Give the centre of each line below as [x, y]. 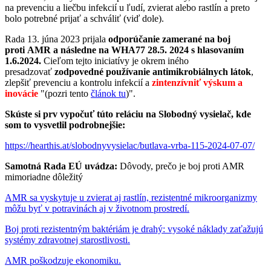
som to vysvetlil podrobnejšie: [65, 125]
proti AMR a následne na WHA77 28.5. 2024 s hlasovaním [124, 50]
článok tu [108, 93]
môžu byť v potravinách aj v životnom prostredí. [97, 208]
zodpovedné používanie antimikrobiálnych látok [153, 71]
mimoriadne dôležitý [44, 177]
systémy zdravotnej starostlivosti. [67, 240]
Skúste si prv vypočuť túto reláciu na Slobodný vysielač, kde [128, 114]
